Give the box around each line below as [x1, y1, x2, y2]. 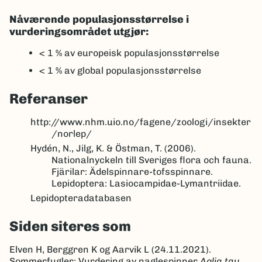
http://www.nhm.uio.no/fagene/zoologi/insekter [30, 116, 251, 128]
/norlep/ [51, 128, 92, 140]
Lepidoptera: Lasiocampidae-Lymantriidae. [51, 178, 241, 189]
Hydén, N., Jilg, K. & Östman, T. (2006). [30, 143, 196, 154]
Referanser [9, 90, 88, 108]
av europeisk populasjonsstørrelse [64, 47, 219, 59]
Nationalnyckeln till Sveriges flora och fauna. [51, 154, 251, 166]
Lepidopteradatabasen [30, 192, 132, 204]
